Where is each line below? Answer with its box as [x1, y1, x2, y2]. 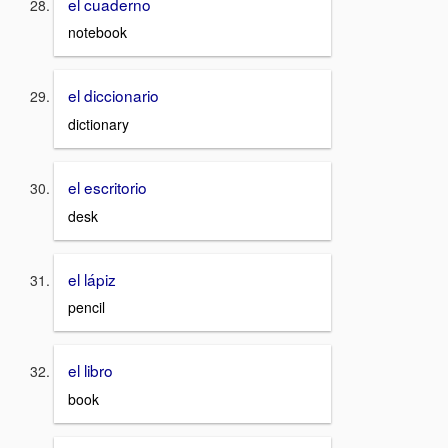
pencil [68, 297, 105, 318]
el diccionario [68, 84, 159, 107]
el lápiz [68, 267, 116, 290]
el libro [68, 359, 113, 382]
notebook [68, 22, 127, 43]
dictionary [68, 113, 129, 134]
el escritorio [68, 175, 147, 198]
